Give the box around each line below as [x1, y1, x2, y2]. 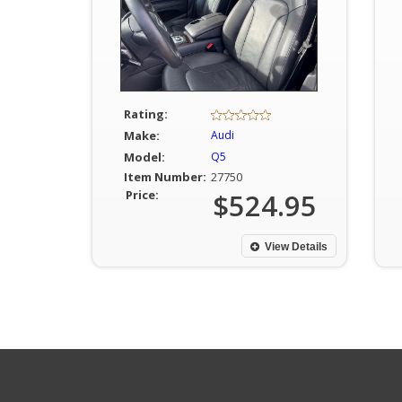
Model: [123, 149, 165, 165]
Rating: [123, 106, 168, 122]
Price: [126, 187, 159, 203]
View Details [264, 240, 328, 253]
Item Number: [123, 169, 206, 185]
